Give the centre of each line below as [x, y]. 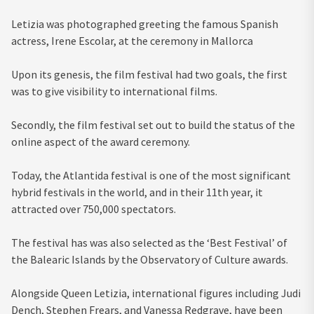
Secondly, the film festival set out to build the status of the [153, 125]
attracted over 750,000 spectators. [95, 209]
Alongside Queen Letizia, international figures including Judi [156, 293]
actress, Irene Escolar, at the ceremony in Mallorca [133, 41]
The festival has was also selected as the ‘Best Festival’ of [149, 243]
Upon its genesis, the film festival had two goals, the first [149, 75]
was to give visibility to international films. [115, 91]
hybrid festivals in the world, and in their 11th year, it [137, 192]
